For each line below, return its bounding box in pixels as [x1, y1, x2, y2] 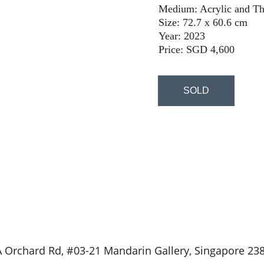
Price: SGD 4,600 [158, 44, 235, 55]
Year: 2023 [158, 30, 205, 42]
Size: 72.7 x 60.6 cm [158, 16, 247, 28]
